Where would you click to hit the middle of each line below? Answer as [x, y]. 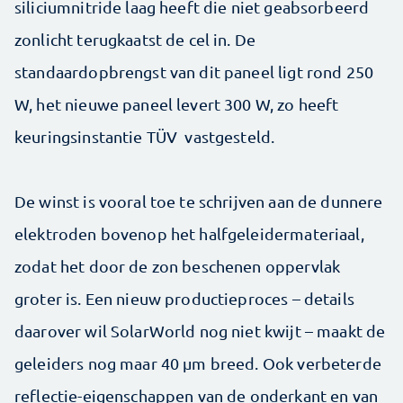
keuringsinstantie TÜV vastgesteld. [145, 136]
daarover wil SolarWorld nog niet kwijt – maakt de [200, 331]
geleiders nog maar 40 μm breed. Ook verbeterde [198, 363]
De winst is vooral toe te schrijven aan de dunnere [199, 201]
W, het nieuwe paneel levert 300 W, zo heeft [177, 104]
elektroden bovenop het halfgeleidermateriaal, [189, 233]
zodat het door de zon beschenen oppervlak [178, 266]
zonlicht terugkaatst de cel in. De [135, 39]
